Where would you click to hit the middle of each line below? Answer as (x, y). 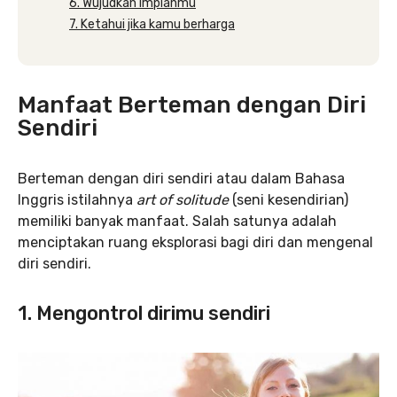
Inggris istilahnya (77, 200)
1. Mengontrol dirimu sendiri (144, 313)
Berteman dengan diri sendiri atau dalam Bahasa (181, 179)
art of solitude (183, 200)
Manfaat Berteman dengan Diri (192, 105)
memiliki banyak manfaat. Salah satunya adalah (177, 221)
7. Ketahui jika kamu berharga (152, 24)
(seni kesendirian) (288, 200)
